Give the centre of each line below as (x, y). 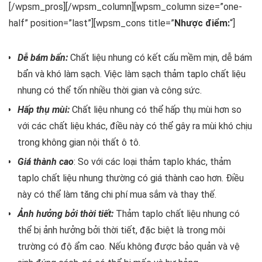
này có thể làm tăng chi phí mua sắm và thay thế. (117, 195)
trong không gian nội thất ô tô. (79, 143)
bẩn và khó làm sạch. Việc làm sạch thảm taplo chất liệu (132, 74)
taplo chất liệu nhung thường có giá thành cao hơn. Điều (131, 178)
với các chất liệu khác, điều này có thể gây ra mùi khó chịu (135, 126)
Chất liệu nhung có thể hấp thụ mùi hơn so (156, 110)
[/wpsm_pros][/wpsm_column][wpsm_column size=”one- (125, 7)
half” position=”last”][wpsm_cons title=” (92, 23)
